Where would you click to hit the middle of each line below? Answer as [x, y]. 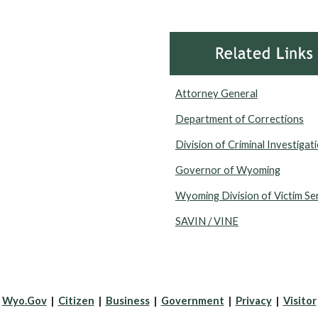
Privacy [253, 301]
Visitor [300, 301]
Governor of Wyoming [227, 170]
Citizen [76, 301]
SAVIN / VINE [207, 221]
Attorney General [216, 94]
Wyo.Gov [24, 301]
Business [127, 301]
